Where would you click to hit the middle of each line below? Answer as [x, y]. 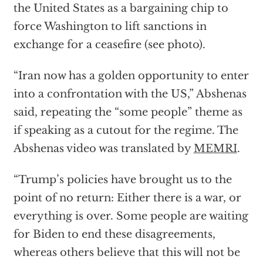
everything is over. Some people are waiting [131, 216]
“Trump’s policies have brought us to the [122, 180]
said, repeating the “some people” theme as [128, 112]
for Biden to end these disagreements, [114, 235]
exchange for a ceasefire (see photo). [109, 45]
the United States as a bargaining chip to [121, 9]
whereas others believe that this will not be [127, 253]
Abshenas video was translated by [103, 149]
